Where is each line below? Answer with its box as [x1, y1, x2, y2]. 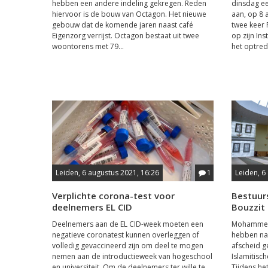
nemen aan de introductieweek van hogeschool [52, 251, 212, 261]
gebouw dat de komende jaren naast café [52, 19, 193, 30]
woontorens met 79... [52, 41, 124, 51]
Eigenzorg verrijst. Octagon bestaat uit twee [52, 30, 199, 41]
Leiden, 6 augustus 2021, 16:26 [56, 167, 159, 178]
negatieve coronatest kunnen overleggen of [52, 229, 199, 240]
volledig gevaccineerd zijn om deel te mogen [52, 240, 203, 251]
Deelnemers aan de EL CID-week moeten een [52, 218, 203, 229]
